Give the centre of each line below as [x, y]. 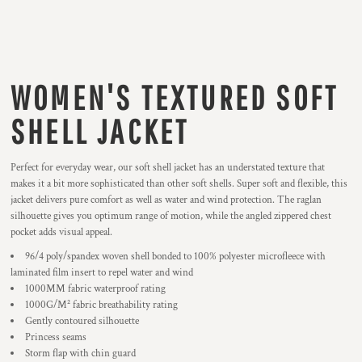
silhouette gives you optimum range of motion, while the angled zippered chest [171, 216]
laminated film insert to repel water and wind [102, 273]
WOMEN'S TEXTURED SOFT [175, 97]
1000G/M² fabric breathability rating [101, 305]
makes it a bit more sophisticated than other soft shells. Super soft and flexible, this [179, 184]
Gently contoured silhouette [82, 321]
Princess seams [56, 337]
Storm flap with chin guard [80, 354]
